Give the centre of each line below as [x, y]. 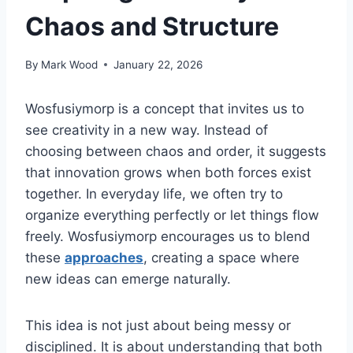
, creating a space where [221, 257]
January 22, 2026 [158, 64]
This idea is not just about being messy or [158, 325]
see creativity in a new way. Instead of [147, 130]
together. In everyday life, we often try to [154, 193]
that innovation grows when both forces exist [168, 172]
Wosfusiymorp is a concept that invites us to [165, 108]
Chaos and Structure [152, 27]
